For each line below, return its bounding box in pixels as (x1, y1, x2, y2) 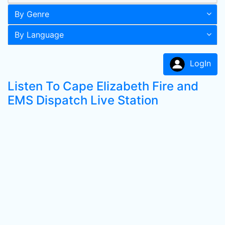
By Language (15, 30, 64, 40)
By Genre (15, 9, 49, 19)
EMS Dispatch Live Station (8, 93, 158, 107)
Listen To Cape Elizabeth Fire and (8, 79, 198, 93)
